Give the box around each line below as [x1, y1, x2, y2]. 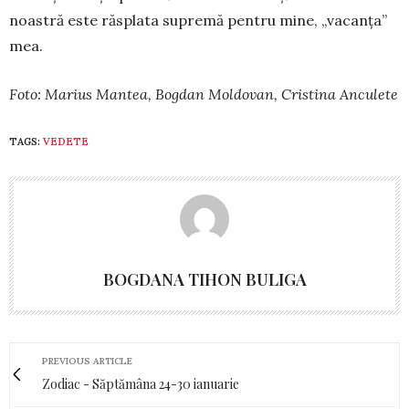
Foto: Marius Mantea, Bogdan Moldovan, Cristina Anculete [9, 84, 398, 103]
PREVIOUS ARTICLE [42, 354, 132, 367]
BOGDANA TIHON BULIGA [102, 267, 307, 290]
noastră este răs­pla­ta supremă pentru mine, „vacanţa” [9, 10, 387, 29]
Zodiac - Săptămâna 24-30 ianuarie [42, 374, 239, 393]
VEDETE [43, 134, 89, 148]
